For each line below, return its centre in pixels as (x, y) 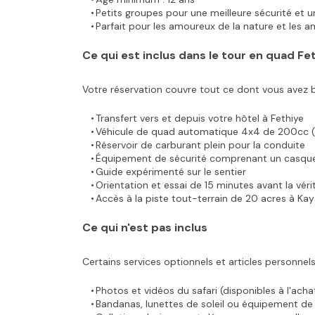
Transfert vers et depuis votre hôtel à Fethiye (199, 118)
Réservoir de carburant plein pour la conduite (200, 145)
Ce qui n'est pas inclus (145, 227)
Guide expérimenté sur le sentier (171, 172)
